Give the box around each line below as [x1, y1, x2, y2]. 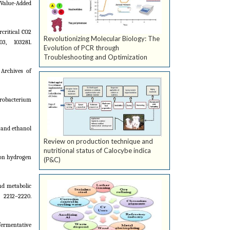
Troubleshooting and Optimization [44, 53, 147, 62]
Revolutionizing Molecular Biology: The [44, 34, 160, 43]
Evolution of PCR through [44, 44, 119, 52]
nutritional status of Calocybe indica [44, 146, 151, 155]
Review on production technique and [44, 137, 153, 146]
